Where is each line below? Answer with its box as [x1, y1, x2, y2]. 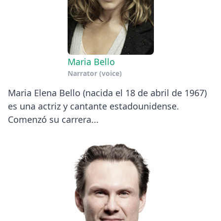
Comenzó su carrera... [8, 113, 99, 125]
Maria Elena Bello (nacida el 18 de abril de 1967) [8, 86, 207, 99]
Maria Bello [67, 55, 115, 68]
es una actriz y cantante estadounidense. [8, 100, 179, 112]
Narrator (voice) [67, 68, 122, 78]
